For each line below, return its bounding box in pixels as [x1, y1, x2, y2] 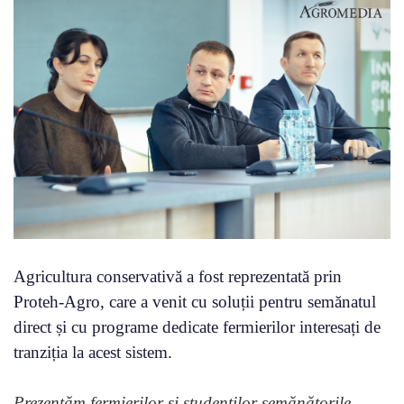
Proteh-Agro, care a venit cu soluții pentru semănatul [14, 291, 376, 311]
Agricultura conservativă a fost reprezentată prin [14, 266, 342, 286]
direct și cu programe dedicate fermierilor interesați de [14, 317, 381, 336]
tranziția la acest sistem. [14, 342, 172, 362]
